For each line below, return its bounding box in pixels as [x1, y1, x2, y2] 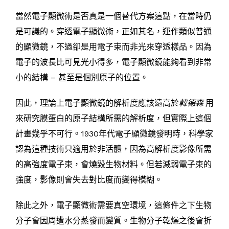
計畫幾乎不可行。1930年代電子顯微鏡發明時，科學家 [15, 128, 213, 139]
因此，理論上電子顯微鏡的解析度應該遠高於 [15, 98, 179, 108]
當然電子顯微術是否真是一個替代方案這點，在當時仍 [15, 11, 212, 21]
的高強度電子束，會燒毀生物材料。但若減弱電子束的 [15, 159, 212, 169]
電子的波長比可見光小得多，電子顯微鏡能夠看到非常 [15, 57, 212, 67]
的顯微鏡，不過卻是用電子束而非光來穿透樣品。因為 [15, 41, 212, 52]
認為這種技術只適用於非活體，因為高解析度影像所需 [15, 144, 212, 154]
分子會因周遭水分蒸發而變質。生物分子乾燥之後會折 [15, 215, 212, 225]
